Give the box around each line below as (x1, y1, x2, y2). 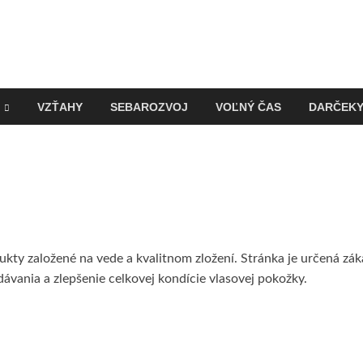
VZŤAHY (37, 100, 83, 113)
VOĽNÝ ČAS (216, 100, 281, 113)
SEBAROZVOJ (110, 100, 188, 113)
